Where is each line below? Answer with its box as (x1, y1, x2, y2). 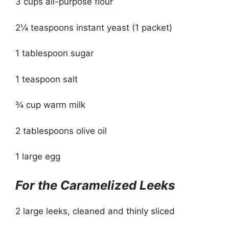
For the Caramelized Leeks (15, 177, 175, 193)
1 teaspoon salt (15, 74, 78, 84)
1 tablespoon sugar (15, 48, 94, 58)
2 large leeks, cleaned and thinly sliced (15, 205, 175, 216)
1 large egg (15, 151, 60, 162)
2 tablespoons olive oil (15, 125, 107, 136)
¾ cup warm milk (15, 100, 85, 110)
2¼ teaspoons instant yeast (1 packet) (15, 22, 172, 33)
